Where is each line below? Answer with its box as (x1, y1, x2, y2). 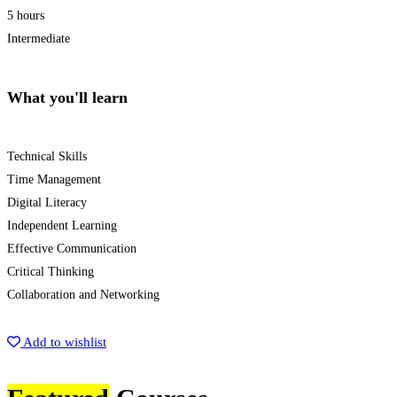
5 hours (7, 9, 44, 23)
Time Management (7, 173, 101, 187)
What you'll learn (7, 89, 128, 107)
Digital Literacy (7, 196, 87, 210)
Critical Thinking (7, 265, 94, 279)
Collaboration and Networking (7, 288, 160, 302)
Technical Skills (7, 150, 87, 164)
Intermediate (7, 32, 70, 46)
